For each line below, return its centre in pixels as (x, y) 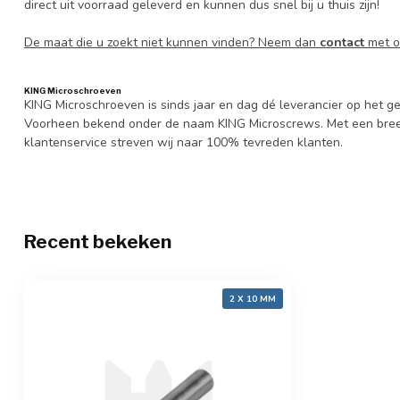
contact (342, 43)
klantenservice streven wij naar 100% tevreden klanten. (183, 143)
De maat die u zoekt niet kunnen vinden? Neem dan (172, 43)
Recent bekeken (98, 241)
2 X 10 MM (253, 298)
